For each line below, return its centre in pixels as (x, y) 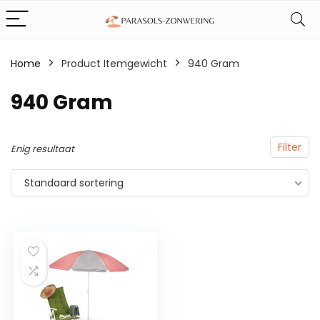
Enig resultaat (42, 149)
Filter (290, 147)
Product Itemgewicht (114, 64)
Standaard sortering (74, 183)
